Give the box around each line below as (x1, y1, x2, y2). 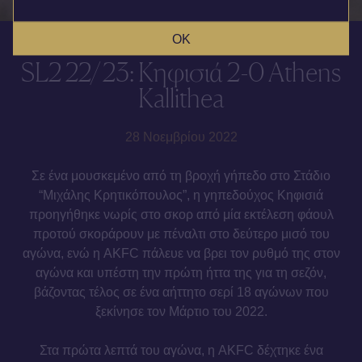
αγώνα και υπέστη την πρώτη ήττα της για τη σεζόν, (36, 266, 326, 280)
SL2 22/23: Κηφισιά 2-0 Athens (21, 57, 341, 88)
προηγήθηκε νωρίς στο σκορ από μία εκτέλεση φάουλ (28, 208, 334, 221)
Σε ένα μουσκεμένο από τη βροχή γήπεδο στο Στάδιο (32, 169, 330, 183)
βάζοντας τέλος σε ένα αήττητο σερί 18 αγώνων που (33, 285, 329, 299)
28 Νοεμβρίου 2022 (124, 130, 238, 144)
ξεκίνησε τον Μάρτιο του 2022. (95, 305, 267, 318)
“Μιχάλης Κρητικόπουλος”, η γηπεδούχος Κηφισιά (39, 188, 323, 202)
